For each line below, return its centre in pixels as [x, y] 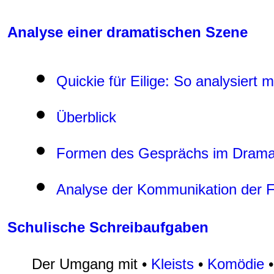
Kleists [172, 264]
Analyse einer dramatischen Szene [128, 32]
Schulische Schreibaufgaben [108, 228]
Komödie [236, 264]
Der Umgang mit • [89, 264]
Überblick [86, 117]
